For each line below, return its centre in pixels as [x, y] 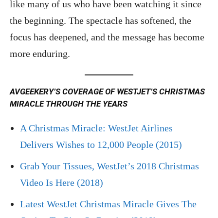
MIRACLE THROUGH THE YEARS [69, 103]
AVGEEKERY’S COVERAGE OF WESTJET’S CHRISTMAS [107, 91]
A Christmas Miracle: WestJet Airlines [96, 128]
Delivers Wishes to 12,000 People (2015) [101, 144]
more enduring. [40, 53]
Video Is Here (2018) [62, 182]
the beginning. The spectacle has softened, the [100, 20]
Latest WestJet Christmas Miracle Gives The [108, 204]
